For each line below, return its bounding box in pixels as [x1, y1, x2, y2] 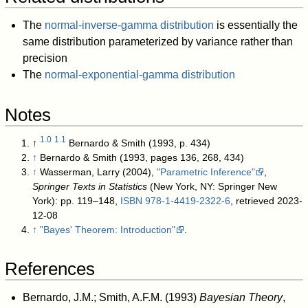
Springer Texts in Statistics [32, 181, 148, 192]
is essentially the [213, 19, 298, 31]
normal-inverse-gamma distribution [44, 19, 214, 31]
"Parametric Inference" [157, 166, 256, 178]
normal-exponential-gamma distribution [44, 68, 235, 80]
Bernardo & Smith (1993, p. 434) [69, 137, 211, 149]
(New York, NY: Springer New [147, 181, 278, 192]
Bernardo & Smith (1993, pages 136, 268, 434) [40, 152, 245, 164]
